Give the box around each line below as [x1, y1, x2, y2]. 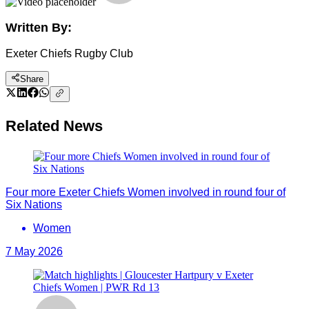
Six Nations [6, 198, 62, 210]
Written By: [6, 21, 72, 34]
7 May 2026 [6, 245, 63, 257]
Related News [6, 117, 103, 134]
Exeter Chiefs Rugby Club [6, 48, 133, 59]
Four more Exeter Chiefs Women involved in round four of [6, 186, 286, 198]
